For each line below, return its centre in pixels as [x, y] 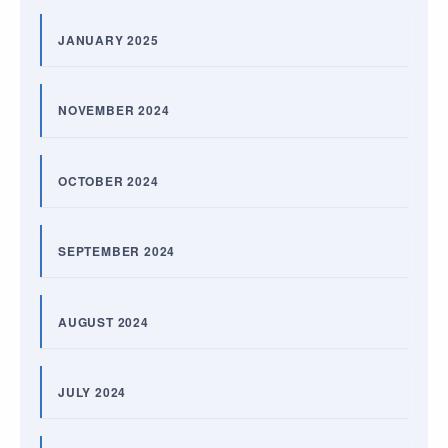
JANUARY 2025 [108, 40]
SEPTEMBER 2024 [117, 251]
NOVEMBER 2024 [114, 110]
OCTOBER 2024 [108, 180]
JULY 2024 [92, 391]
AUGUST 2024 [103, 321]
